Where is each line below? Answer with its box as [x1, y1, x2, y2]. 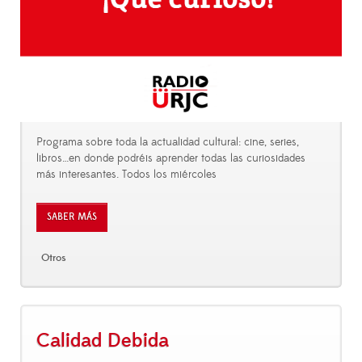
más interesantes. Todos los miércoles [36, 167, 217, 183]
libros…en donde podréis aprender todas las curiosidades [36, 151, 305, 166]
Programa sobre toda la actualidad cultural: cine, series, [36, 135, 299, 150]
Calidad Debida [36, 328, 169, 353]
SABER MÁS [47, 211, 97, 224]
